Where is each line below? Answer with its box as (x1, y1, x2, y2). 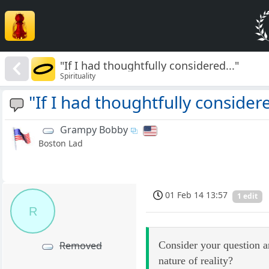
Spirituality (60, 70, 96, 81)
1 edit (237, 191, 258, 202)
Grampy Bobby (60, 123, 128, 137)
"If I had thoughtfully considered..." (60, 58, 240, 73)
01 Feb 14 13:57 (165, 189, 228, 201)
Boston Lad (38, 138, 83, 150)
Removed (59, 239, 102, 253)
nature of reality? (159, 254, 234, 267)
